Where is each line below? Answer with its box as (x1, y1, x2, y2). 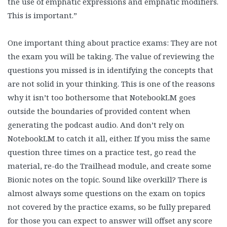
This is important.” (8, 10, 77, 20)
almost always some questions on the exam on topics (8, 187, 205, 198)
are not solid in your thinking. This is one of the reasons (8, 78, 215, 89)
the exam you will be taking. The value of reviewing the (8, 51, 214, 61)
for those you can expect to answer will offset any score (8, 215, 212, 225)
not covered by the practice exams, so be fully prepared (8, 201, 211, 212)
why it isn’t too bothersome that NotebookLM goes (8, 92, 196, 102)
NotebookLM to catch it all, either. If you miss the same (8, 133, 210, 143)
